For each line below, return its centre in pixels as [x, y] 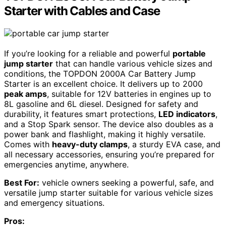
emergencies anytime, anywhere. [66, 165]
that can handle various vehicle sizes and [133, 64]
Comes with [28, 145]
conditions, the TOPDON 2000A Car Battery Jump [100, 74]
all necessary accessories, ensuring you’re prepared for [109, 155]
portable [189, 54]
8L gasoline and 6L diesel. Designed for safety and [101, 104]
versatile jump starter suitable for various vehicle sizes [108, 193]
